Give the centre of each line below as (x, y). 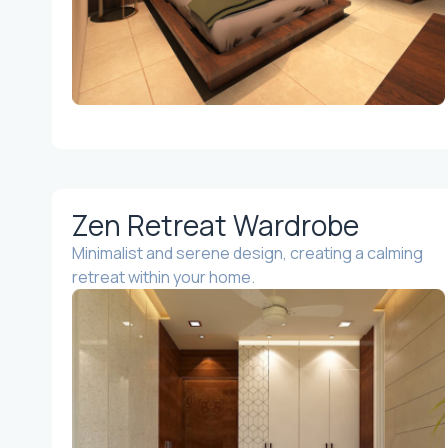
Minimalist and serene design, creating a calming (247, 252)
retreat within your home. (163, 276)
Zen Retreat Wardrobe (215, 224)
